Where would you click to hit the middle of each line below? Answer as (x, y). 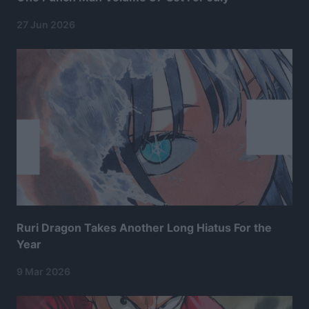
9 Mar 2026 (43, 271)
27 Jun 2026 (46, 25)
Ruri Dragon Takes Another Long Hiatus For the (144, 227)
